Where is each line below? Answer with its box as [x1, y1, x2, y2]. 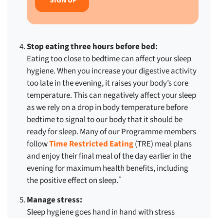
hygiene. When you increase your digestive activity [27, 65, 197, 77]
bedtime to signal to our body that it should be [27, 114, 182, 126]
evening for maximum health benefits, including [27, 163, 188, 175]
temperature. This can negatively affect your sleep [27, 90, 196, 102]
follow [27, 138, 49, 150]
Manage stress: [27, 194, 82, 206]
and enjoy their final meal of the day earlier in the [27, 150, 191, 163]
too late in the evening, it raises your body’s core [27, 77, 188, 90]
